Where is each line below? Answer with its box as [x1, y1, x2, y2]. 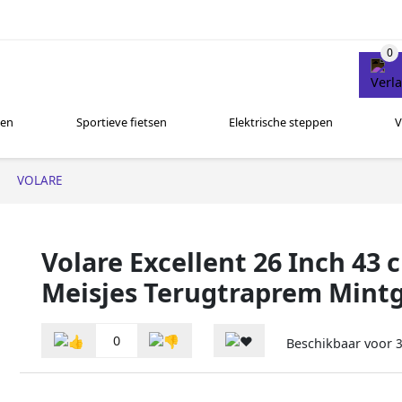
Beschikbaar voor [286, 335, 396, 353]
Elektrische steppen [228, 114, 333, 131]
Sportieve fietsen [75, 114, 167, 131]
